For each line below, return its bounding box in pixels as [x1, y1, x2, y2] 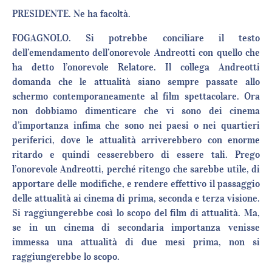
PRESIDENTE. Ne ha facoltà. [12, 7, 131, 20]
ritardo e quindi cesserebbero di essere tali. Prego [12, 148, 260, 161]
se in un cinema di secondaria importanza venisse [12, 221, 260, 234]
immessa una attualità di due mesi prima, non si [12, 236, 260, 248]
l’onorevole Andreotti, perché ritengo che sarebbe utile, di [12, 163, 260, 175]
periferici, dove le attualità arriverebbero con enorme [12, 134, 260, 146]
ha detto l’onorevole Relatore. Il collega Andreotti [12, 61, 260, 73]
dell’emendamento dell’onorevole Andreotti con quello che [12, 46, 260, 59]
